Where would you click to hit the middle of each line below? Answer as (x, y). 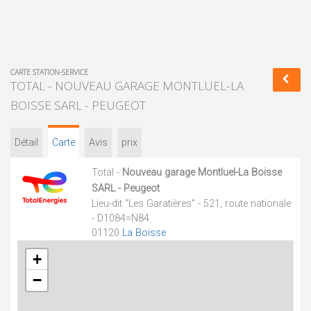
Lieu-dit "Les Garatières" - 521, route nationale (191, 204)
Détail (26, 143)
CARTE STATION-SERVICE (49, 72)
